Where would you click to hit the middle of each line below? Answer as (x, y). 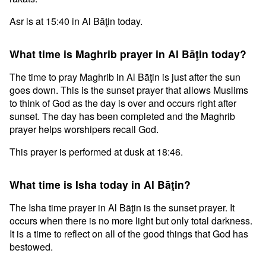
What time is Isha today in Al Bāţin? (100, 184)
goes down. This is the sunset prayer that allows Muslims (129, 90)
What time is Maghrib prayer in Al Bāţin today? (128, 54)
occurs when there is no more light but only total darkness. (131, 221)
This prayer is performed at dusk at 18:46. (96, 152)
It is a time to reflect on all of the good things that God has (129, 234)
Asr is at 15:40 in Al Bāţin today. (76, 21)
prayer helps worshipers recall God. (84, 129)
